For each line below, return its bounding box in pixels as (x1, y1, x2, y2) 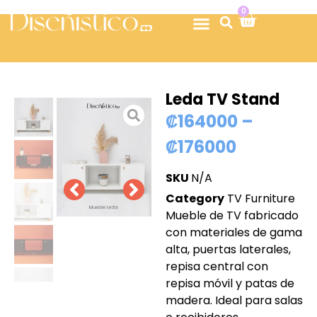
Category (166, 190, 224, 207)
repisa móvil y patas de (166, 275, 294, 292)
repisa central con (166, 258, 268, 275)
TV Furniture (227, 190, 295, 207)
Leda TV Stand (166, 88, 279, 110)
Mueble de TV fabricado (166, 207, 299, 224)
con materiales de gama (166, 224, 302, 241)
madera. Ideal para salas (166, 292, 303, 309)
